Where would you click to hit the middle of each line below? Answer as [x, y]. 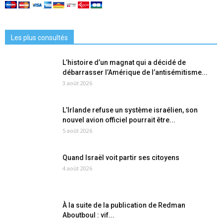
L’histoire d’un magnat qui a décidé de [124, 62]
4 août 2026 [77, 168]
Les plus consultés [39, 37]
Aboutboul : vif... [88, 215]
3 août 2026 [77, 83]
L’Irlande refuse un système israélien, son [130, 110]
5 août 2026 [77, 130]
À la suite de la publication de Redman [124, 205]
